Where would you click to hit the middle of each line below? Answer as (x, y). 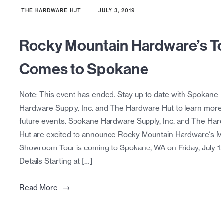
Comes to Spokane (84, 69)
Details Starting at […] (55, 161)
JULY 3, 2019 (116, 11)
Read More (38, 188)
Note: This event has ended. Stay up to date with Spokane (118, 95)
